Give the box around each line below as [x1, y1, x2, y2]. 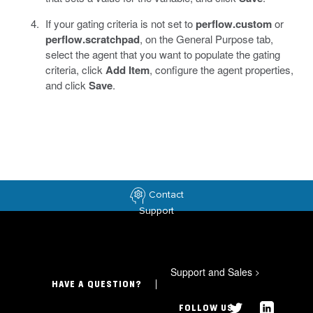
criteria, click [45, 61, 105, 77]
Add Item [105, 61, 150, 78]
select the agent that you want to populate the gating [45, 46, 280, 61]
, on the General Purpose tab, [139, 31, 273, 46]
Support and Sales [170, 264, 256, 279]
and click [45, 77, 89, 92]
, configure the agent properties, [149, 61, 293, 77]
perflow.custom [195, 15, 272, 31]
